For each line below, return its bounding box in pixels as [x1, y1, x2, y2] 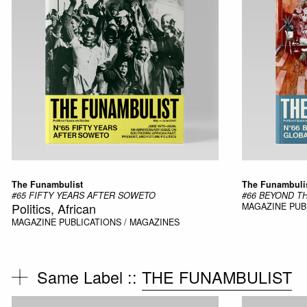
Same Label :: [37, 265, 143, 288]
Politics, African [11, 199, 96, 217]
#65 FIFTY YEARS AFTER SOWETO [11, 188, 156, 201]
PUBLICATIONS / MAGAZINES [58, 215, 180, 228]
